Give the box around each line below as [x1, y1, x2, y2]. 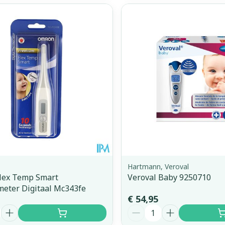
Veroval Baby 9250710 [127, 171, 211, 183]
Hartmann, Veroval [127, 161, 189, 171]
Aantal [127, 203, 154, 214]
